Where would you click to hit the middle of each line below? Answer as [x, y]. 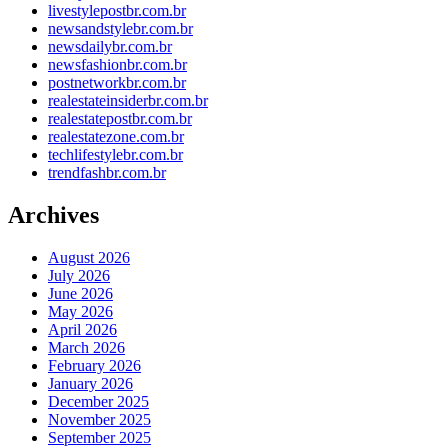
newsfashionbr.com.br [117, 65]
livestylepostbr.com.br [117, 11]
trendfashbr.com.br [107, 173]
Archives [53, 215]
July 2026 [79, 276]
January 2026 [90, 384]
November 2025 [99, 420]
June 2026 [80, 294]
